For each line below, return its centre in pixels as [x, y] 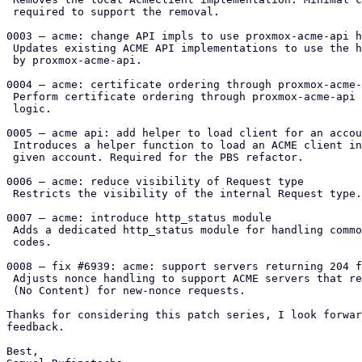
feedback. [36, 327]
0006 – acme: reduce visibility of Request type [155, 181]
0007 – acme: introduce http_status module [139, 218]
